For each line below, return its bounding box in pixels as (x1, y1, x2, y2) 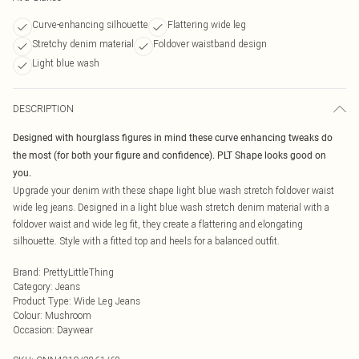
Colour (13, 309, 40, 321)
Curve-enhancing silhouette (32, 18, 148, 30)
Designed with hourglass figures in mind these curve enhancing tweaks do (13, 132, 333, 143)
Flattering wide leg (167, 18, 246, 30)
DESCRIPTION (13, 103, 74, 115)
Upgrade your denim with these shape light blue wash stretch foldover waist (13, 184, 334, 196)
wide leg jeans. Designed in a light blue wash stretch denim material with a (13, 201, 329, 213)
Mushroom (45, 309, 91, 321)
